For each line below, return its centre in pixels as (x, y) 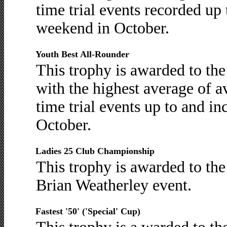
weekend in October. (102, 28)
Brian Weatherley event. (113, 185)
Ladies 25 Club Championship (95, 151)
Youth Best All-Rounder (82, 54)
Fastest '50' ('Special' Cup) (88, 211)
